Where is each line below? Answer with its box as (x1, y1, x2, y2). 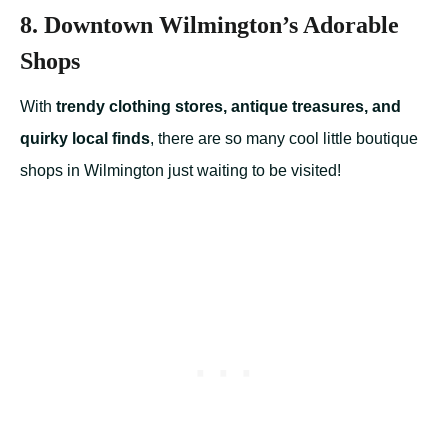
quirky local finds (20, 130, 150, 148)
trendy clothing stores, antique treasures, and (56, 98, 401, 116)
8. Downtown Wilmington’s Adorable (20, 12, 399, 39)
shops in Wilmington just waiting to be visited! (20, 162, 341, 180)
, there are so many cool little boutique (150, 130, 418, 148)
